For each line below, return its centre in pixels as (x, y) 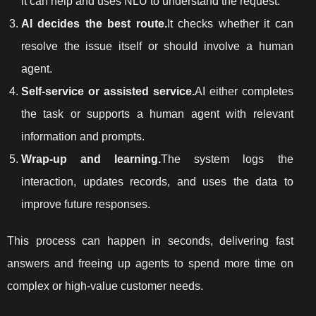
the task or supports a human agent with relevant (157, 114)
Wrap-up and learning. (91, 159)
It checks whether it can (230, 23)
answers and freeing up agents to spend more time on (150, 263)
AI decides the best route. (94, 23)
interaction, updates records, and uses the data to (157, 181)
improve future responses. (86, 204)
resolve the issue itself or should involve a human (157, 46)
